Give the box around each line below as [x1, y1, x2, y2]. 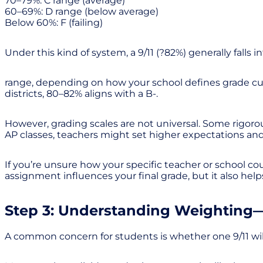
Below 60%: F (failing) [5, 16, 103, 28]
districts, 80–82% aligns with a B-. [5, 87, 158, 99]
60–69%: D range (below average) [5, 5, 159, 17]
